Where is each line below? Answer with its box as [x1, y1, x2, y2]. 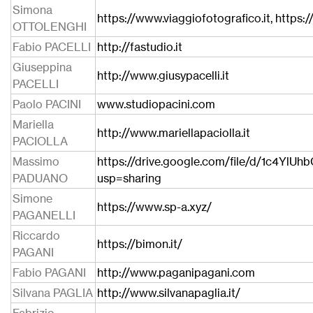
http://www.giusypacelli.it [97, 68, 229, 82]
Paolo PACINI [13, 97, 81, 111]
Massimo [13, 154, 59, 168]
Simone [13, 191, 52, 205]
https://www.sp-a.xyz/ [97, 200, 212, 214]
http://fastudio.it [97, 40, 182, 54]
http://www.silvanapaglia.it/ [97, 286, 240, 300]
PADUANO [13, 171, 68, 185]
